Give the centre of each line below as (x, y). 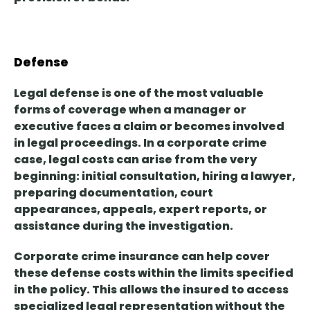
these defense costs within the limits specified (154, 273)
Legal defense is (64, 93)
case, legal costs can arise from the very (135, 160)
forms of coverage (70, 110)
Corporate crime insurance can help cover (142, 257)
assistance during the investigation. (124, 226)
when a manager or (186, 110)
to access (260, 290)
